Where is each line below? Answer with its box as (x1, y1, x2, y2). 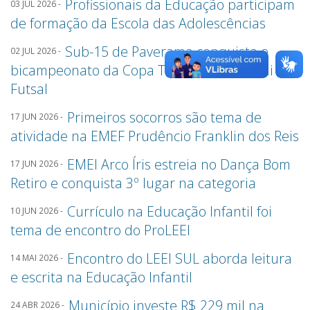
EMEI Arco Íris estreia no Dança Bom (67, 155, 291, 174)
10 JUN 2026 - (10, 205, 67, 216)
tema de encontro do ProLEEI (10, 221, 190, 239)
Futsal (10, 80, 48, 98)
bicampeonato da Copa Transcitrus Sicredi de (10, 61, 293, 80)
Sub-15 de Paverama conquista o (65, 42, 268, 61)
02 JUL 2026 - (10, 45, 65, 56)
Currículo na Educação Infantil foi (67, 202, 272, 221)
